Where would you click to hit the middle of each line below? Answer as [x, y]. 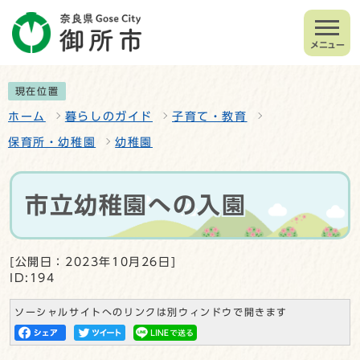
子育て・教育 [210, 116]
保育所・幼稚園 [52, 142]
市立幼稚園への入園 [136, 205]
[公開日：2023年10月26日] [93, 262]
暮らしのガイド [109, 116]
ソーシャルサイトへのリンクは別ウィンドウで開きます [151, 312]
